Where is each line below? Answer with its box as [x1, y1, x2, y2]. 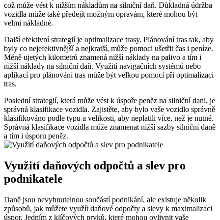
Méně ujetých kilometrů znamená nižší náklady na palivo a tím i [4, 53, 201, 62]
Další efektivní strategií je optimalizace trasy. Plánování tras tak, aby [4, 35, 214, 44]
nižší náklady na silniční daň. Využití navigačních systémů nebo [4, 62, 201, 71]
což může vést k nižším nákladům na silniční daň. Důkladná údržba [4, 1, 212, 10]
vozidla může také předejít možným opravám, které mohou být [4, 10, 197, 19]
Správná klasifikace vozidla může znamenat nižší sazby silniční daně [4, 123, 216, 132]
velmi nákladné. [4, 19, 53, 27]
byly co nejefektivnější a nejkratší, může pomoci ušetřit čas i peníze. [4, 44, 213, 53]
